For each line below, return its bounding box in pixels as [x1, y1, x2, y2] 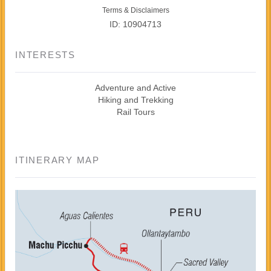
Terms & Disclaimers [102, 5, 169, 15]
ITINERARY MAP [15, 154, 100, 165]
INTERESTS [15, 49, 76, 60]
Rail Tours [116, 106, 155, 117]
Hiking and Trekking [97, 94, 174, 105]
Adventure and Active [95, 82, 176, 93]
